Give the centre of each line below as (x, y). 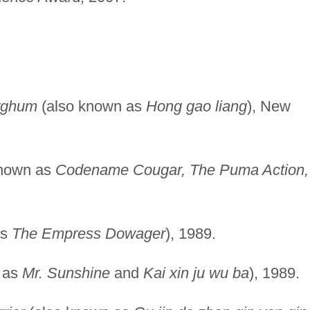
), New (268, 106)
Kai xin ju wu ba (196, 273)
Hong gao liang (196, 106)
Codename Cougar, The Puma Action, (182, 170)
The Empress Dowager (88, 233)
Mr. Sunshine (66, 273)
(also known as (91, 106)
